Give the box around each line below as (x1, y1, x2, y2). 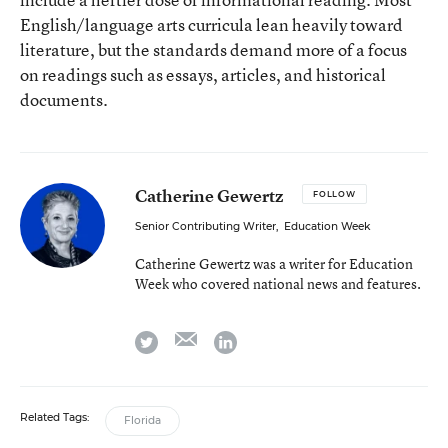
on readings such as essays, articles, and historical (20, 63, 386, 86)
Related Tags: (20, 411, 89, 424)
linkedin (236, 327, 291, 349)
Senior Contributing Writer (135, 220, 276, 233)
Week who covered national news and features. (135, 274, 421, 293)
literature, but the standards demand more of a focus (20, 38, 407, 61)
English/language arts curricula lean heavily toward (20, 13, 403, 36)
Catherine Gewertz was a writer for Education (135, 254, 413, 273)
